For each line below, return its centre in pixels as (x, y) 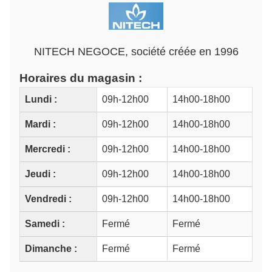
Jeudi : (40, 174)
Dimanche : (51, 249)
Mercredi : (48, 149)
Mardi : (40, 124)
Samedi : (45, 224)
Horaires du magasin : (81, 78)
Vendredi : (48, 199)
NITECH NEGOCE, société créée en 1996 (136, 52)
